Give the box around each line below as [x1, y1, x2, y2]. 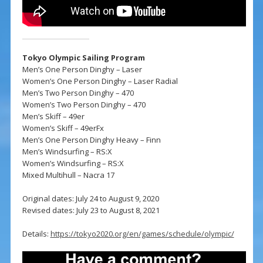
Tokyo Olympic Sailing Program [22, 52, 145, 63]
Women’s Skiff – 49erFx [22, 122, 104, 133]
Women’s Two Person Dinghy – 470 [22, 99, 146, 110]
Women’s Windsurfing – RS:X [22, 157, 124, 168]
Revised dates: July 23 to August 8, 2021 [22, 204, 160, 215]
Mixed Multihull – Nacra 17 [22, 169, 114, 180]
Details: [22, 228, 50, 239]
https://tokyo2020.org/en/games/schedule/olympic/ [50, 228, 234, 239]
